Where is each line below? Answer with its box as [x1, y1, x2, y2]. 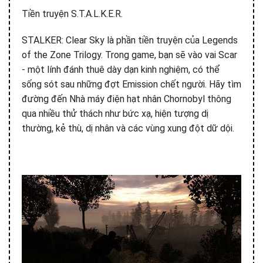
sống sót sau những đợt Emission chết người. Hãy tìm [22, 79, 241, 90]
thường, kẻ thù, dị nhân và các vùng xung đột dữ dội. [22, 123, 234, 134]
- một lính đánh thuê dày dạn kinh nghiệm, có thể [22, 64, 220, 76]
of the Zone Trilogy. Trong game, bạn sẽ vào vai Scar [22, 49, 237, 61]
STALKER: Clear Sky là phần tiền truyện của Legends [22, 35, 238, 46]
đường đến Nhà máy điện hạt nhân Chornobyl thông [22, 93, 231, 105]
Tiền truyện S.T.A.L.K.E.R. [22, 8, 123, 19]
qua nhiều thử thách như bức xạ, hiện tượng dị [22, 108, 208, 120]
